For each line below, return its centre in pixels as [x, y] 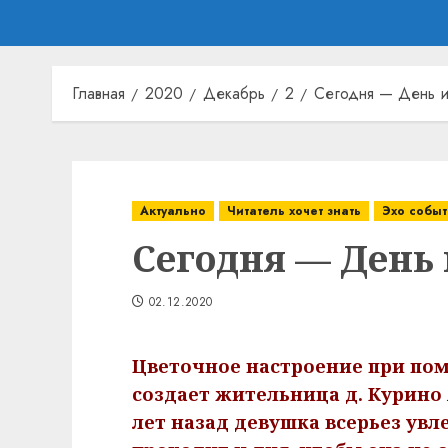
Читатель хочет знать [294, 211]
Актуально [173, 211]
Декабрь [234, 93]
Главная [98, 93]
